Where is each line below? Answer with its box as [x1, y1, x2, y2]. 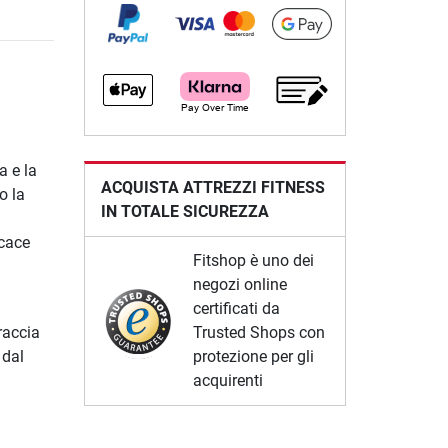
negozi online [192, 275, 287, 295]
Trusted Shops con [192, 323, 325, 343]
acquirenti [192, 371, 263, 391]
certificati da [192, 299, 280, 319]
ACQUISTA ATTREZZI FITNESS [100, 178, 325, 198]
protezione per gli [192, 347, 314, 367]
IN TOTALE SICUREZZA [100, 202, 269, 222]
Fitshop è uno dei [192, 251, 314, 271]
